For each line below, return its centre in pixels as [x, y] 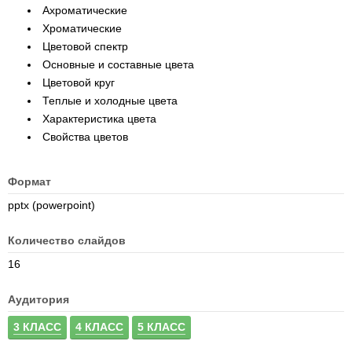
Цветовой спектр [85, 46]
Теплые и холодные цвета [110, 101]
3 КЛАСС [37, 327]
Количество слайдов [67, 240]
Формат [29, 181]
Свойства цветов [85, 137]
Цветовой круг [79, 82]
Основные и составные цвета [118, 64]
